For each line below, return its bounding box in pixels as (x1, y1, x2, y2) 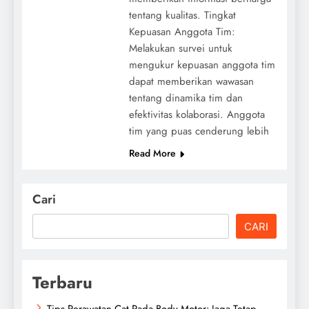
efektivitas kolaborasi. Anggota (128, 106, 265, 122)
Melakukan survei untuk (128, 40, 232, 56)
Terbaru (32, 270, 92, 295)
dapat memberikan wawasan (128, 73, 254, 89)
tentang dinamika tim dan (128, 90, 243, 106)
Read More (128, 146, 176, 160)
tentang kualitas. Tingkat (128, 7, 236, 23)
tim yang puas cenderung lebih (128, 123, 269, 139)
